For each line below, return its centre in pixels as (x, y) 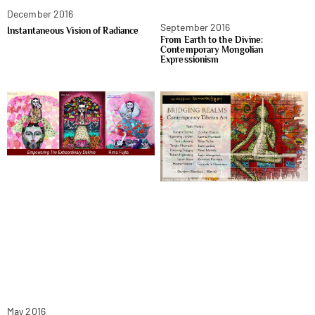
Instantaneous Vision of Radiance (73, 31)
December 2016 (40, 14)
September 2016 (195, 27)
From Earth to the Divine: (212, 40)
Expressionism (190, 60)
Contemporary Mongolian (212, 50)
